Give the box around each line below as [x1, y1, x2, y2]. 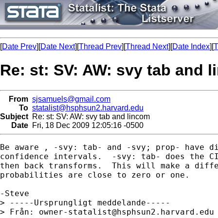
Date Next [40, 42, 75, 51]
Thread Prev [79, 42, 122, 51]
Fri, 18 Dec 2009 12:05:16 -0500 [28, 121, 144, 129]
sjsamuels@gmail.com [32, 94, 110, 103]
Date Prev [2, 42, 36, 51]
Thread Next [126, 42, 168, 51]
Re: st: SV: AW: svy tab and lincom [28, 112, 150, 121]
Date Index [172, 42, 210, 51]
